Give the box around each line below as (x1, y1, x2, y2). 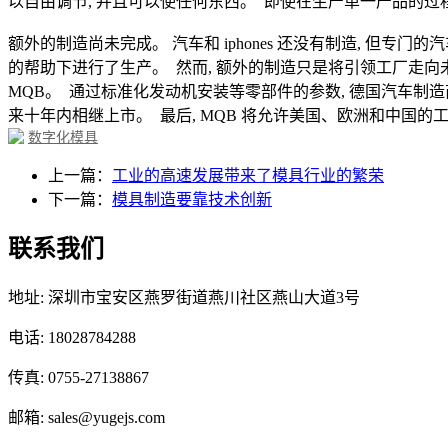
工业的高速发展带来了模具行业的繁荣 (112, 166, 384, 184)
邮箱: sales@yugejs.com (8, 409, 165, 427)
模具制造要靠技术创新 (112, 190, 272, 208)
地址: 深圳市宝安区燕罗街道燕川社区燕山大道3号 (8, 289, 360, 307)
